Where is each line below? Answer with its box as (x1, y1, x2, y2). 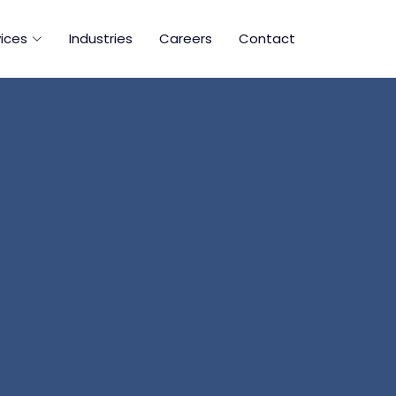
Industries (69, 29, 133, 48)
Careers (159, 29, 212, 48)
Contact (239, 29, 295, 48)
